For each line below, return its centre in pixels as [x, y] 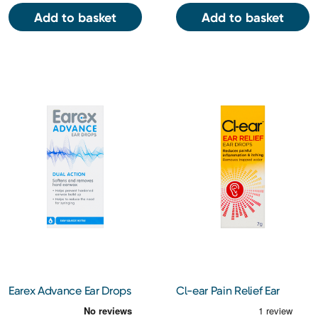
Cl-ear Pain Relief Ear [228, 291]
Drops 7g [198, 305]
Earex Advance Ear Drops [70, 291]
